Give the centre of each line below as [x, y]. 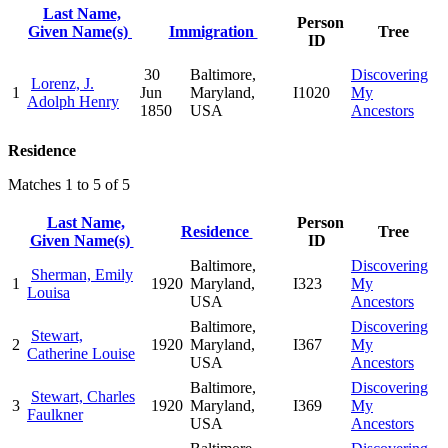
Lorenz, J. [62, 83]
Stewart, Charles [83, 396]
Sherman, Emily [82, 274]
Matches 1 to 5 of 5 [69, 184]
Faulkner [55, 414]
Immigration [213, 31]
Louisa [48, 292]
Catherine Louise [81, 353]
